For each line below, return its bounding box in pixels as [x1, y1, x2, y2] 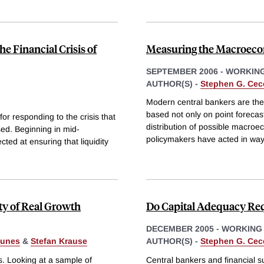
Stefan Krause [31, 236, 87, 246]
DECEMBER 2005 [146, 224, 214, 234]
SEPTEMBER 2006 [146, 66, 218, 76]
